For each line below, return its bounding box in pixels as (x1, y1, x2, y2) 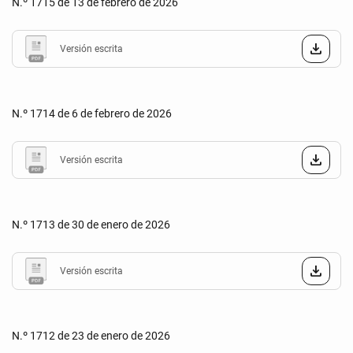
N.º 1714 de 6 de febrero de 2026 (12, 107, 172, 120)
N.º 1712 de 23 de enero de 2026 (12, 329, 170, 342)
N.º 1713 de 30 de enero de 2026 (12, 218, 170, 231)
